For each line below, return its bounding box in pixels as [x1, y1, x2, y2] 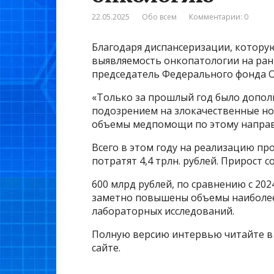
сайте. [92, 241, 120, 255]
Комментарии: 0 [189, 12, 248, 23]
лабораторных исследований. [92, 204, 234, 218]
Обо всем [142, 12, 177, 23]
